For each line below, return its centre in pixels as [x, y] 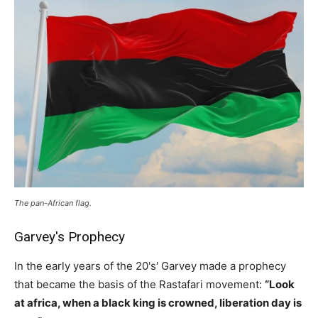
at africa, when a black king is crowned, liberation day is [158, 303]
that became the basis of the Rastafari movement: [139, 285]
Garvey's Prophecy [70, 237]
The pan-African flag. [53, 203]
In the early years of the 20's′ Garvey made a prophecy [150, 266]
